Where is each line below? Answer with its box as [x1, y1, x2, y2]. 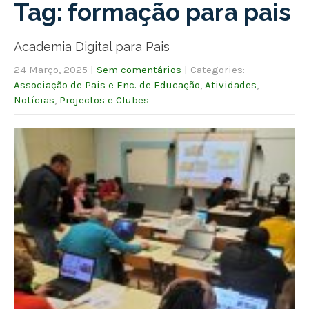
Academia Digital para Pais [14, 39, 170, 54]
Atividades [205, 78, 257, 91]
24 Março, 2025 [14, 63, 88, 76]
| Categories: [184, 63, 245, 76]
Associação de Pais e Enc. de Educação [14, 78, 200, 91]
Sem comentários [97, 63, 181, 76]
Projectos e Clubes [59, 93, 149, 106]
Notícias [14, 93, 54, 106]
